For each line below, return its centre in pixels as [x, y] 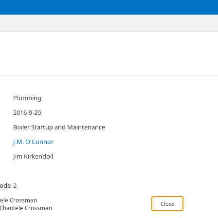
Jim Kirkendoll [33, 156]
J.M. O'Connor [33, 142]
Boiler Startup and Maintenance [59, 127]
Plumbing [27, 98]
